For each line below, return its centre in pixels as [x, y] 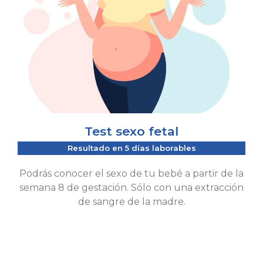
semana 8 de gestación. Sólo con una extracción [131, 187]
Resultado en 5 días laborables [131, 148]
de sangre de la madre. [131, 201]
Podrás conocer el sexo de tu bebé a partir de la [131, 173]
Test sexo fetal [131, 131]
